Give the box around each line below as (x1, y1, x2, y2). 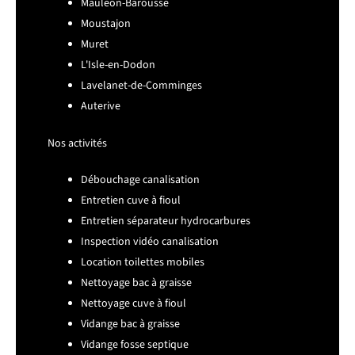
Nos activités (48, 136, 107, 152)
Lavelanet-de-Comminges (81, 78, 202, 94)
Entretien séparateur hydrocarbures (81, 213, 250, 230)
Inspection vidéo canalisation (81, 234, 219, 250)
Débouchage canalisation (81, 172, 200, 189)
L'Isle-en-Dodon (81, 57, 155, 74)
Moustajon (81, 16, 131, 32)
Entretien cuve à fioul (81, 193, 181, 209)
